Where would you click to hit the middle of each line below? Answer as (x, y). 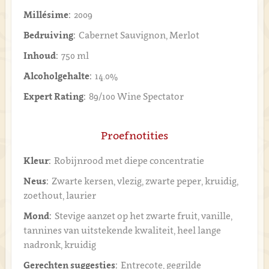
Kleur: (37, 160)
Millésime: (47, 14)
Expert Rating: (54, 96)
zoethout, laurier (59, 195)
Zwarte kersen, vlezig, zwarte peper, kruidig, (145, 181)
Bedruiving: (49, 35)
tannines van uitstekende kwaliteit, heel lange (122, 230)
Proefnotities (134, 135)
